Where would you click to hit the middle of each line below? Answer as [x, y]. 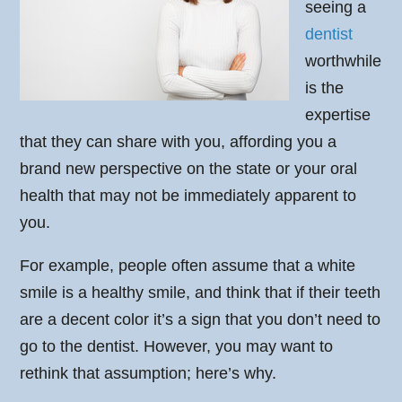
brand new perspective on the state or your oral [189, 169]
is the [325, 88]
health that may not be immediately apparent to [188, 196]
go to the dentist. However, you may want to [177, 346]
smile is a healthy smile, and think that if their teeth [201, 293]
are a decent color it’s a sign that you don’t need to [201, 319]
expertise [338, 115]
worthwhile [344, 61]
